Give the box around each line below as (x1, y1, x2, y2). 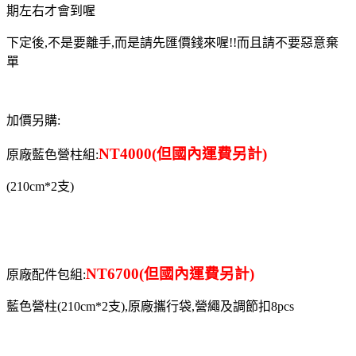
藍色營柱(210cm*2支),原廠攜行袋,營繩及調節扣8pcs (6, 299, 294, 313)
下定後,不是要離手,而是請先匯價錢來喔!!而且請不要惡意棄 (6, 35, 339, 49)
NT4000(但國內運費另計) (99, 145, 267, 162)
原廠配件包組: (6, 267, 86, 281)
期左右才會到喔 (6, 3, 95, 17)
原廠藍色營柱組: (6, 147, 99, 161)
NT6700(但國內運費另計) (86, 265, 254, 282)
